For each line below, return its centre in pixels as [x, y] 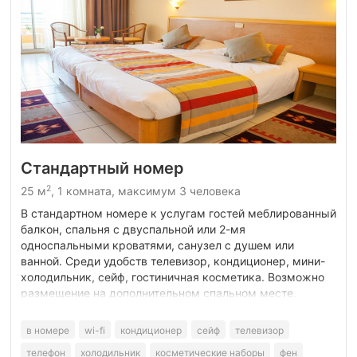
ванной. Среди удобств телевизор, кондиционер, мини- [173, 261]
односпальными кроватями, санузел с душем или [157, 245]
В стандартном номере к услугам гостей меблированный [178, 213]
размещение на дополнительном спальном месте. [159, 292]
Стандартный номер [102, 168]
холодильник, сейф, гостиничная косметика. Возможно [173, 277]
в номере [48, 330]
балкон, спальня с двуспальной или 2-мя [133, 229]
